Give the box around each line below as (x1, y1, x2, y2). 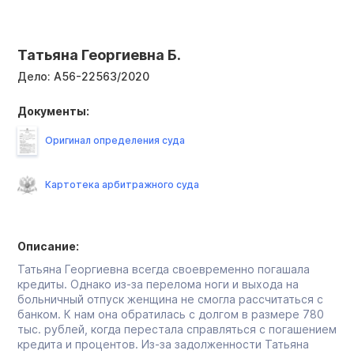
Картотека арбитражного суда (45, 178, 199, 190)
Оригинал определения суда (45, 134, 185, 146)
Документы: (17, 104, 89, 118)
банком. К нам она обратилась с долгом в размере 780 (17, 307, 324, 321)
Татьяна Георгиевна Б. (17, 46, 181, 63)
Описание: (17, 239, 79, 253)
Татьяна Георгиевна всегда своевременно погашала (17, 262, 310, 276)
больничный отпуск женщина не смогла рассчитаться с (17, 292, 323, 306)
